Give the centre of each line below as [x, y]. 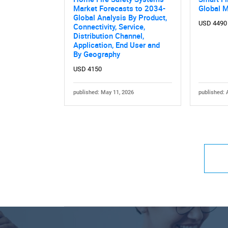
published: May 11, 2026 [103, 92]
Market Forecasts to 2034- [119, 8]
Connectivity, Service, [109, 27]
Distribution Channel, [108, 36]
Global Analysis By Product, [120, 18]
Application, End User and [116, 45]
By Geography [96, 54]
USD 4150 [87, 69]
